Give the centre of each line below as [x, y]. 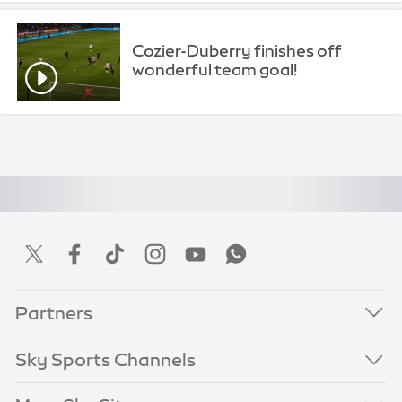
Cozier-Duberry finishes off [237, 51]
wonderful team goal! [215, 70]
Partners [54, 313]
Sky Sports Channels [106, 359]
